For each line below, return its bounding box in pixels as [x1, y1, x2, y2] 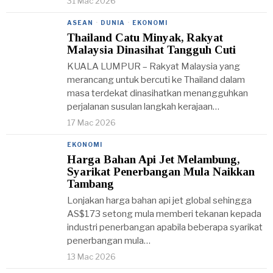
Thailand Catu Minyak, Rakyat [67, 31, 223, 44]
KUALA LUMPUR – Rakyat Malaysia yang [67, 61, 240, 72]
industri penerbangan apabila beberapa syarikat [67, 222, 263, 233]
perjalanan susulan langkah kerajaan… [67, 101, 219, 112]
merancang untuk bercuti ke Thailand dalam [67, 74, 245, 85]
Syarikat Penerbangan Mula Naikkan [67, 165, 255, 178]
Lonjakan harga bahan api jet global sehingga [67, 195, 252, 206]
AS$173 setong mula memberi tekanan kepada [67, 208, 261, 219]
